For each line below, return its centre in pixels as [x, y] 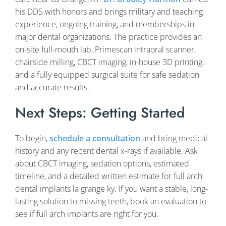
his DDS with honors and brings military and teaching [109, 11]
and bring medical [174, 138]
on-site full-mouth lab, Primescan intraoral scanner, [105, 49]
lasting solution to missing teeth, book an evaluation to [111, 202]
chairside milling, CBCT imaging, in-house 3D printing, [109, 62]
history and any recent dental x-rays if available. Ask [106, 151]
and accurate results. [52, 87]
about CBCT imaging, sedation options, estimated [102, 164]
